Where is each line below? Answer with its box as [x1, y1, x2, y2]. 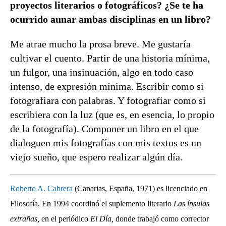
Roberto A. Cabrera [10, 184, 73, 193]
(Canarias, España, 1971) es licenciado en [73, 184, 207, 193]
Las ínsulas [174, 199, 209, 208]
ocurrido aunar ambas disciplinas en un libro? [10, 14, 211, 25]
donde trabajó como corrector [114, 214, 209, 223]
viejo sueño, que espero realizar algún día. [10, 151, 183, 162]
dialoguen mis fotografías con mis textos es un [10, 137, 201, 148]
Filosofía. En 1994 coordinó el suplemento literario [10, 199, 174, 208]
